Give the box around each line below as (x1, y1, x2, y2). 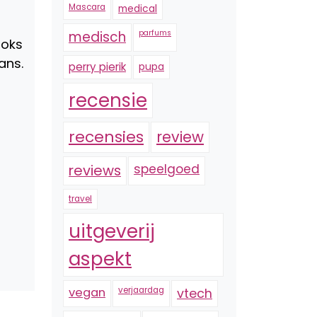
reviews (69, 161, 121, 180)
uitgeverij (69, 218, 155, 244)
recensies (69, 126, 144, 148)
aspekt (69, 246, 132, 272)
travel (69, 193, 92, 204)
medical (118, 1, 157, 16)
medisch (69, 28, 126, 47)
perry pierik (69, 59, 126, 74)
